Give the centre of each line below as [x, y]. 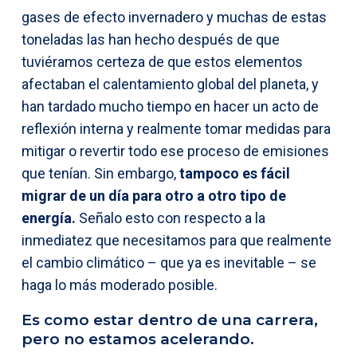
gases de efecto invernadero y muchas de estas [174, 17]
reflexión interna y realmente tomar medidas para [176, 128]
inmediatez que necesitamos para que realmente [177, 240]
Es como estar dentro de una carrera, [170, 320]
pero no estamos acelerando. [138, 339]
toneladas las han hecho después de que [151, 39]
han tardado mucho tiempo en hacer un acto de [170, 106]
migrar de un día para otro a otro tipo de [154, 195]
